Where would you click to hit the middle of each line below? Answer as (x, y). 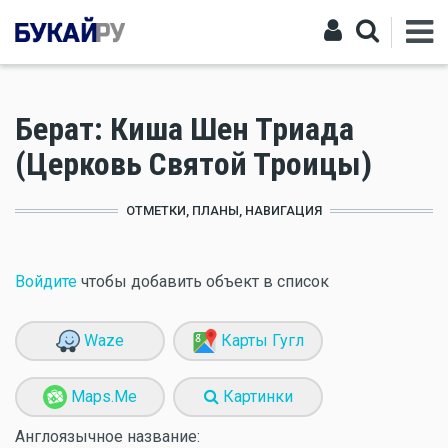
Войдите (46, 281)
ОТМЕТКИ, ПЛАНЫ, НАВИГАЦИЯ (224, 210)
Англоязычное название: (107, 436)
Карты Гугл (260, 340)
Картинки (255, 396)
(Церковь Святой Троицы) (193, 164)
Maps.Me (102, 396)
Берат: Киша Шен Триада (184, 129)
